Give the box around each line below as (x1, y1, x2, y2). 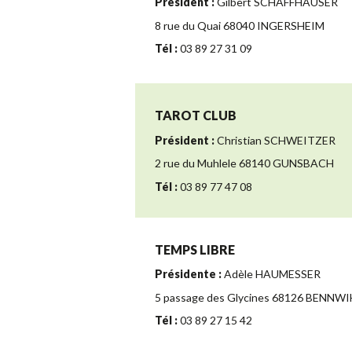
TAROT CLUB (155, 108, 236, 123)
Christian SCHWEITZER (214, 133, 335, 147)
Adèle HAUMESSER (222, 267, 321, 281)
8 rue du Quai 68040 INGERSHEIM (155, 18, 324, 32)
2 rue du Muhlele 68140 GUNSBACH (155, 156, 334, 170)
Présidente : (155, 267, 222, 281)
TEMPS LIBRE (155, 241, 235, 257)
